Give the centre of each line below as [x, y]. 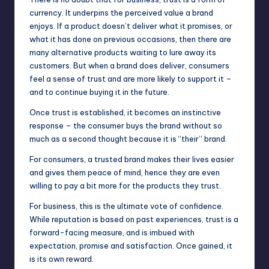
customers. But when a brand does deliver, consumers [129, 66]
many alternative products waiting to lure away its [123, 53]
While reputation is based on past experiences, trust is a [134, 219]
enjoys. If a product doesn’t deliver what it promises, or [131, 26]
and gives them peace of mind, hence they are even [125, 173]
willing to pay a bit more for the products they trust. [125, 186]
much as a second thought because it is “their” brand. [128, 139]
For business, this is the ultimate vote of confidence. [126, 206]
